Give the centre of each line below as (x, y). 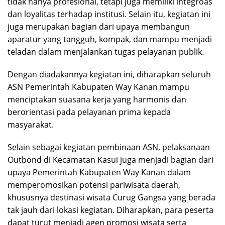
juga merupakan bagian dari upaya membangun (99, 26)
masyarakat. (31, 124)
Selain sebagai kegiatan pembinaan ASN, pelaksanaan (109, 147)
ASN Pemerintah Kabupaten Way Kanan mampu (98, 87)
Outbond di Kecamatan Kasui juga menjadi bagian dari (110, 159)
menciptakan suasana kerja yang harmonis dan (97, 99)
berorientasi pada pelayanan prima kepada (89, 112)
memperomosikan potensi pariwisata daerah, (94, 185)
